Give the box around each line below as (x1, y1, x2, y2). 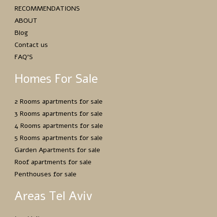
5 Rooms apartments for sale (15, 133, 103, 142)
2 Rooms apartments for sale (15, 96, 103, 106)
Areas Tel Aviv (15, 187, 92, 204)
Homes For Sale (15, 70, 98, 87)
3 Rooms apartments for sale (15, 108, 103, 118)
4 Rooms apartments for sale (15, 121, 103, 130)
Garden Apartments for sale (15, 145, 100, 155)
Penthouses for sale (15, 169, 77, 179)
